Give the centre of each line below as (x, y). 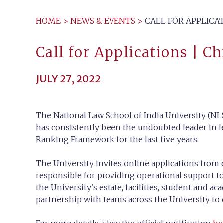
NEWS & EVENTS (103, 21)
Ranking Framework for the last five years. (117, 139)
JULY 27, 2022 (68, 78)
